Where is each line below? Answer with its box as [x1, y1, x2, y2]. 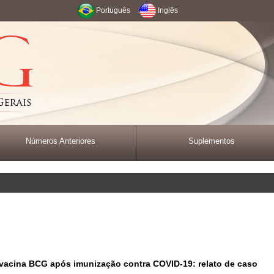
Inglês [158, 6, 178, 15]
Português [96, 6, 130, 15]
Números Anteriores [26, 136, 96, 146]
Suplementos [188, 136, 235, 146]
